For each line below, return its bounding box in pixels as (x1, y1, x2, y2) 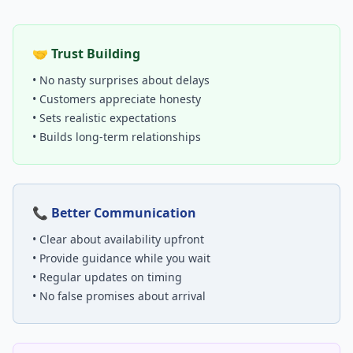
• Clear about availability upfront (32, 232, 204, 247)
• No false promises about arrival (32, 288, 206, 303)
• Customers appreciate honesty (32, 91, 201, 106)
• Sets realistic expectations (32, 110, 176, 125)
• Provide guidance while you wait (32, 251, 210, 266)
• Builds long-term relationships (32, 129, 201, 144)
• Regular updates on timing (32, 269, 182, 284)
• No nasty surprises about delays (32, 72, 210, 87)
